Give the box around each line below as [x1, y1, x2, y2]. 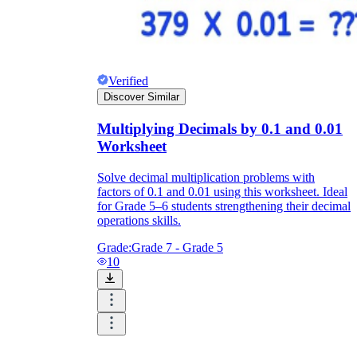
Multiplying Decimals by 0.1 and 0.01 [97, 120, 343, 137]
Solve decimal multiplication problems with [97, 170, 315, 184]
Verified [108, 74, 148, 88]
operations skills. [97, 213, 181, 227]
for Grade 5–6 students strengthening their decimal [97, 198, 351, 213]
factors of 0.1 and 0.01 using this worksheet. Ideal [97, 184, 347, 198]
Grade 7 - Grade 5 [131, 240, 223, 254]
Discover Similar [104, 91, 179, 104]
